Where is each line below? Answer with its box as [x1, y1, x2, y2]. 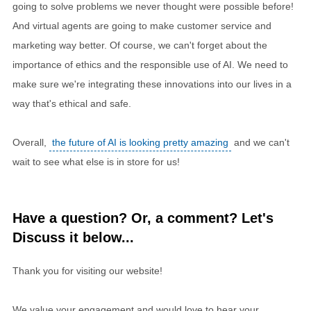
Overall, [12, 137, 49, 149]
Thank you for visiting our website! [12, 265, 162, 277]
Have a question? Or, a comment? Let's [12, 210, 274, 226]
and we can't [231, 137, 289, 149]
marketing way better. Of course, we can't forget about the [12, 40, 267, 51]
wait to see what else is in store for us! [12, 156, 180, 168]
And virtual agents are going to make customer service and [12, 20, 271, 32]
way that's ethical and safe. [12, 98, 131, 110]
